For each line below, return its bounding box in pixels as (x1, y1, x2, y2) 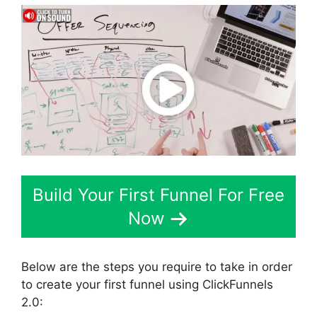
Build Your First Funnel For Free (33, 185, 284, 206)
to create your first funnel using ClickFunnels (21, 277, 273, 292)
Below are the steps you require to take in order (21, 259, 292, 274)
